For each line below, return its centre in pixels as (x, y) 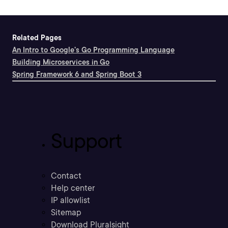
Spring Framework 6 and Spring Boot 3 (77, 74)
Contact (66, 176)
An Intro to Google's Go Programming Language (93, 50)
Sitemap (66, 213)
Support (87, 141)
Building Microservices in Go (61, 62)
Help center (73, 188)
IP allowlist (70, 201)
